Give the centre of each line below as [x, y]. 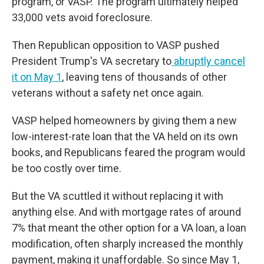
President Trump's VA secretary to [92, 61]
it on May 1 [37, 77]
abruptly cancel [208, 61]
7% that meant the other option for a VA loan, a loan [129, 228]
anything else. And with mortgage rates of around [126, 212]
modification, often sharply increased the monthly [128, 244]
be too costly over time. [67, 168]
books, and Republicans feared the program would [128, 152]
